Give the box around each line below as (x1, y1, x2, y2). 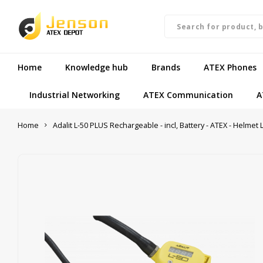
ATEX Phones (204, 61, 257, 73)
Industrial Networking (29, 89, 120, 100)
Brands (151, 61, 180, 73)
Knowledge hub (65, 61, 128, 73)
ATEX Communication (143, 89, 233, 100)
